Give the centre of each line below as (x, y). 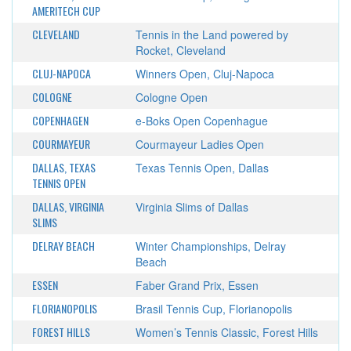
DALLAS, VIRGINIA (68, 206)
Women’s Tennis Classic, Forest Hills (226, 332)
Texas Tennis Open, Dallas (202, 168)
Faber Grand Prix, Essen (197, 285)
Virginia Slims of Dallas (192, 207)
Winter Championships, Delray (210, 246)
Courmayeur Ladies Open (199, 144)
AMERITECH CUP (66, 11)
